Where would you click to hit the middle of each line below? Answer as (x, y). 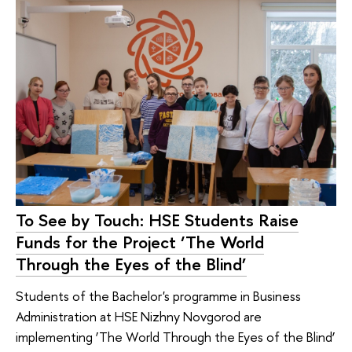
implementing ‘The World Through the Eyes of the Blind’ (176, 336)
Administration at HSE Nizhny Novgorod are (139, 316)
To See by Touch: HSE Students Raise (157, 220)
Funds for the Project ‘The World (140, 242)
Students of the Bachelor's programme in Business (158, 295)
